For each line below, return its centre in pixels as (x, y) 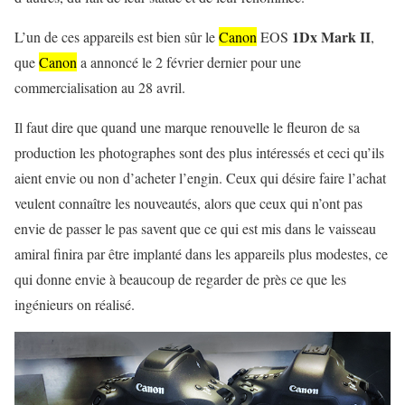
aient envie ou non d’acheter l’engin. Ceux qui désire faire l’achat (200, 177)
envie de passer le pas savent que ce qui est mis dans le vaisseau (195, 228)
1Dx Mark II (331, 36)
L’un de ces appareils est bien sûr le (117, 36)
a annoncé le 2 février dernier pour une (189, 61)
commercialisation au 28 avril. (100, 87)
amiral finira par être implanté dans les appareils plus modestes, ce (201, 253)
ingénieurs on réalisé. (75, 304)
